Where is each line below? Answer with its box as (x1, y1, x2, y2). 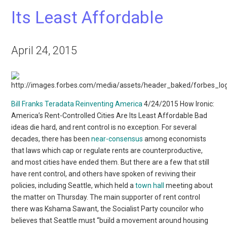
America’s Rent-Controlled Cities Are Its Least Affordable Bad (11, 111, 208, 120)
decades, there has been (11, 134, 92, 143)
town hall (135, 181, 165, 190)
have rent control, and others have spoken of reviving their (11, 169, 197, 178)
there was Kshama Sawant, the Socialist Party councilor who (11, 204, 204, 213)
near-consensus (91, 134, 143, 143)
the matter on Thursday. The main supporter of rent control (11, 193, 201, 201)
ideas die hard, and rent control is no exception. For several (11, 123, 197, 131)
